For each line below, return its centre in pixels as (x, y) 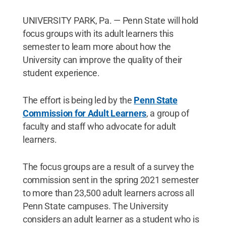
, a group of (167, 113)
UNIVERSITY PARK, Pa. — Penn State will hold (110, 20)
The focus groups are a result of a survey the (108, 167)
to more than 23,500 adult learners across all (108, 193)
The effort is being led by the (78, 100)
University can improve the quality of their (102, 60)
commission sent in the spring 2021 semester (111, 180)
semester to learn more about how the (97, 47)
